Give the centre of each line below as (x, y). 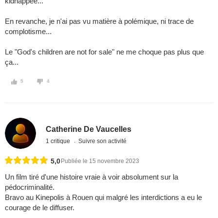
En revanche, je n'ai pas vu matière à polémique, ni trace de (99, 21)
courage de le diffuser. (40, 208)
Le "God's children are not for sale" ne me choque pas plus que (104, 52)
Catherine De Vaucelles (89, 129)
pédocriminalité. (30, 187)
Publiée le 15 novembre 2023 (100, 161)
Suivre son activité (103, 141)
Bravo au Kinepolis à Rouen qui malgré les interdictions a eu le (103, 198)
